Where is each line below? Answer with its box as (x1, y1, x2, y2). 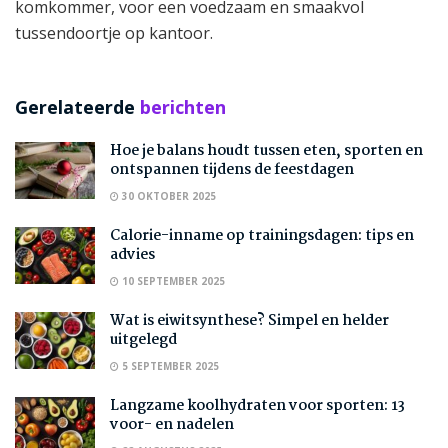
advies (110, 243, 155, 268)
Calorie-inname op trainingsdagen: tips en (110, 224, 414, 249)
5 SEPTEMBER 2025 (119, 359, 219, 374)
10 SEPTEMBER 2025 (119, 274, 225, 289)
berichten (135, 95, 226, 120)
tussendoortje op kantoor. (15, 22, 213, 45)
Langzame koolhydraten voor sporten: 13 (110, 394, 405, 419)
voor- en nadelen (110, 413, 234, 438)
